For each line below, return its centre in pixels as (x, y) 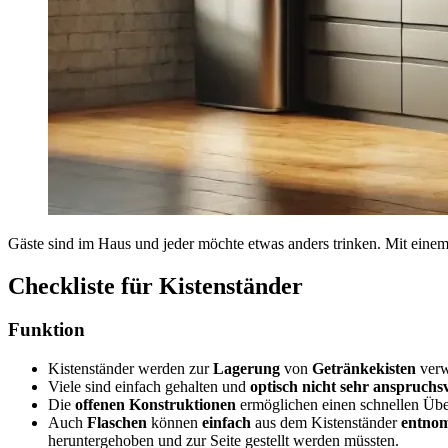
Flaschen (119, 423)
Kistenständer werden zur (130, 369)
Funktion (46, 330)
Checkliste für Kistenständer (155, 285)
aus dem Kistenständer (328, 423)
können (176, 423)
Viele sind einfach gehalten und (149, 387)
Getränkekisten (366, 369)
